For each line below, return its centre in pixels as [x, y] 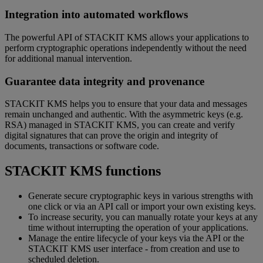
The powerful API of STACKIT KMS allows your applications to [127, 38]
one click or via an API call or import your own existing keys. [142, 207]
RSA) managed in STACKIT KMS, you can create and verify [120, 125]
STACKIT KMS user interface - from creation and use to [134, 249]
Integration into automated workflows [96, 15]
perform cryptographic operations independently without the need [126, 48]
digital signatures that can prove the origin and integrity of [111, 136]
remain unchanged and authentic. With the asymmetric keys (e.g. [124, 114]
